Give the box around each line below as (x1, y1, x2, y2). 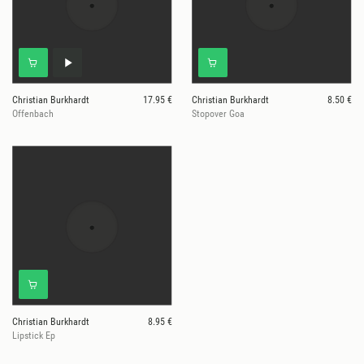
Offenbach (12, 108, 54, 120)
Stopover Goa (192, 108, 245, 120)
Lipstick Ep (12, 330, 55, 342)
